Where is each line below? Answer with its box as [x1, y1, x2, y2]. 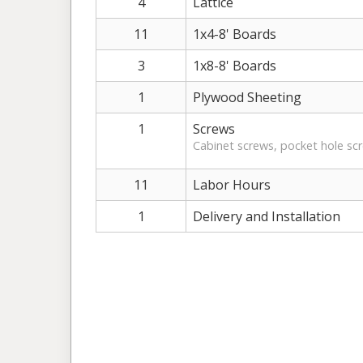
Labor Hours [193, 175, 271, 194]
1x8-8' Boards [193, 56, 276, 75]
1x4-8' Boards [193, 24, 276, 43]
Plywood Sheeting [193, 88, 301, 106]
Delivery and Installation [193, 207, 340, 225]
